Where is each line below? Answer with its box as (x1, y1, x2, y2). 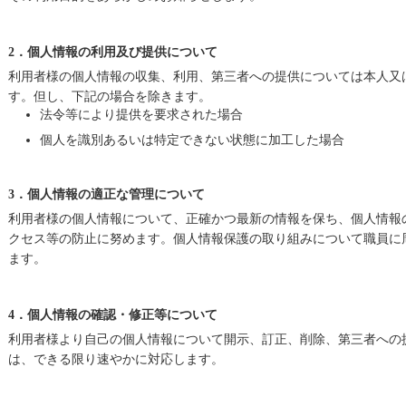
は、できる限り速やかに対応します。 (8, 353, 224, 366)
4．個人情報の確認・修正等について (8, 308, 217, 322)
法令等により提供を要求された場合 (40, 108, 243, 121)
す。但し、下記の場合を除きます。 (8, 90, 211, 103)
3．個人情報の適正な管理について (8, 188, 205, 201)
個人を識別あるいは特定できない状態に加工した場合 (40, 133, 344, 147)
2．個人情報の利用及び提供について (8, 45, 217, 59)
